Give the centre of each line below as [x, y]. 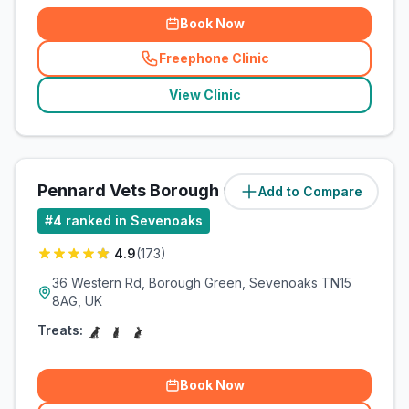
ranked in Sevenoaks [134, 220]
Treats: [60, 330]
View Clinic [204, 94]
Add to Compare [310, 191]
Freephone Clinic [214, 58]
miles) [352, 191]
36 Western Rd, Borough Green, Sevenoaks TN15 [202, 283]
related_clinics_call [272, 66]
